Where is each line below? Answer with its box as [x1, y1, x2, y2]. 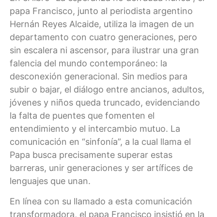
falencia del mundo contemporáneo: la [10, 58, 167, 69]
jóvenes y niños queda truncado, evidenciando [10, 97, 200, 108]
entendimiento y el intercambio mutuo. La [10, 124, 180, 134]
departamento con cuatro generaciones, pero [10, 32, 197, 43]
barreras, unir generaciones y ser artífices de [10, 163, 193, 173]
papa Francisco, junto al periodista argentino [10, 6, 193, 16]
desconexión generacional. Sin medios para [10, 71, 187, 82]
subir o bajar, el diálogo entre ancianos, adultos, [10, 84, 204, 95]
